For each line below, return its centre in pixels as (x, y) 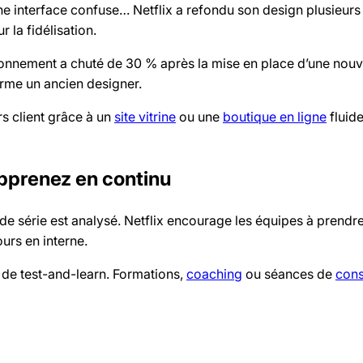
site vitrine (145, 117)
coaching (214, 274)
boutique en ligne (275, 117)
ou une (199, 117)
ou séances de (289, 274)
